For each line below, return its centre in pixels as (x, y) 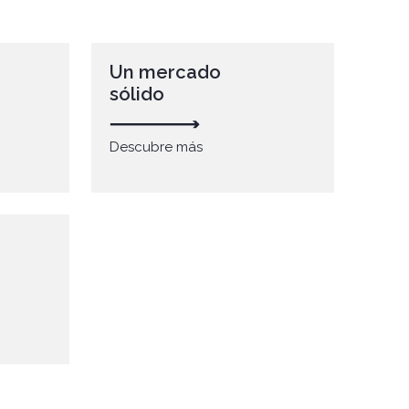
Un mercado (165, 72)
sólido (136, 94)
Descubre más (156, 147)
